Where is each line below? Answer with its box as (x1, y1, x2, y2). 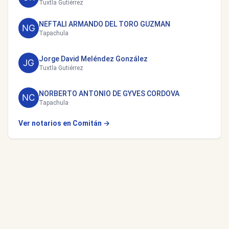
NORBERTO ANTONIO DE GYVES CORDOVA (39, 89, 179, 98)
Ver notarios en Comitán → (18, 119, 110, 127)
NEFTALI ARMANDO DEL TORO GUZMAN (39, 20, 170, 28)
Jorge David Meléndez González (39, 55, 148, 63)
